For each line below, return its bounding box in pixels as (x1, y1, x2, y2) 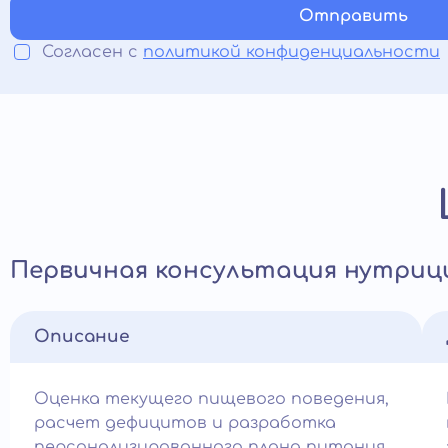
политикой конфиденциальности (143, 43, 440, 61)
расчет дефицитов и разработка (34, 414, 336, 432)
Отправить (298, 7, 408, 25)
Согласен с (42, 43, 143, 61)
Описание (34, 327, 130, 346)
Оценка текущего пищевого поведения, (34, 390, 389, 408)
